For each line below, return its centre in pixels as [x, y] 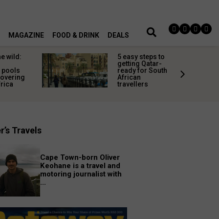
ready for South [142, 70]
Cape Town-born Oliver [80, 158]
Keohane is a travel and [80, 166]
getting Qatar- [140, 64]
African [129, 77]
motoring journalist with [81, 174]
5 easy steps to [141, 57]
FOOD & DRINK [76, 35]
